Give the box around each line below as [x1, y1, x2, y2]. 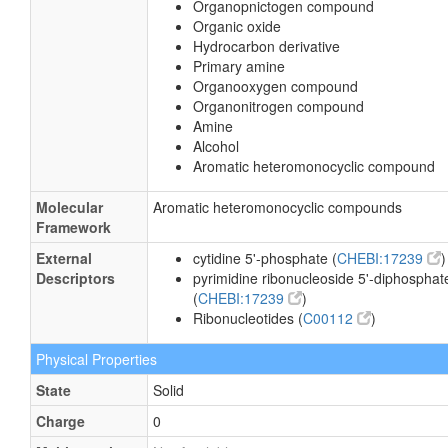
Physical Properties [36, 349, 157, 369]
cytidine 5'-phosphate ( [193, 248, 337, 268]
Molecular [36, 197, 103, 217]
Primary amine [193, 56, 285, 76]
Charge [36, 411, 85, 431]
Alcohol [193, 136, 239, 156]
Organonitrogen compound [193, 96, 364, 116]
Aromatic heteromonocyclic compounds [153, 197, 402, 217]
